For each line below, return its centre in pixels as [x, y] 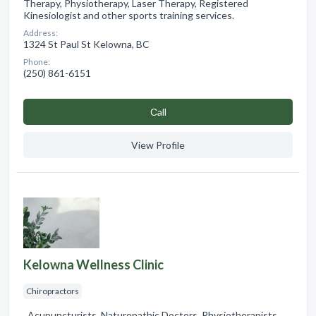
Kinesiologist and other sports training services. [129, 16]
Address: [41, 33]
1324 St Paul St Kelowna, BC [86, 44]
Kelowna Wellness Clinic [93, 265]
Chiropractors [53, 291]
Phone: [37, 62]
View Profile [158, 145]
